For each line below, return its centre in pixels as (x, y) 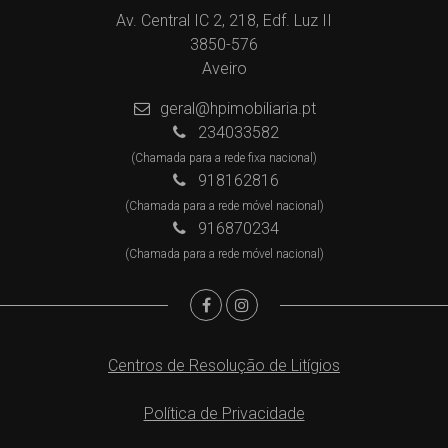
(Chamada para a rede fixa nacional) (224, 157)
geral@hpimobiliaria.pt (238, 108)
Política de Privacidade (224, 413)
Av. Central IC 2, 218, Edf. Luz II (224, 20)
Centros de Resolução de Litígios (224, 365)
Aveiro (224, 68)
